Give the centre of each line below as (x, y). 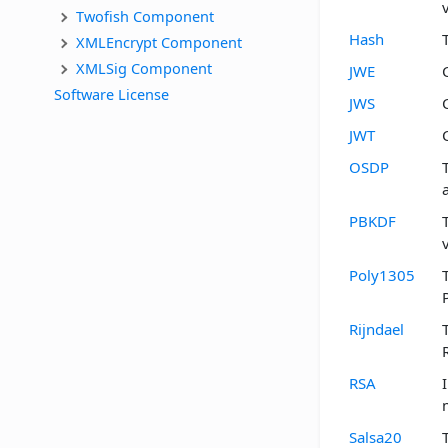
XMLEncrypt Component (159, 41)
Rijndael (376, 329)
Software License (111, 93)
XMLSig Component (144, 67)
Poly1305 (382, 275)
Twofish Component (145, 15)
